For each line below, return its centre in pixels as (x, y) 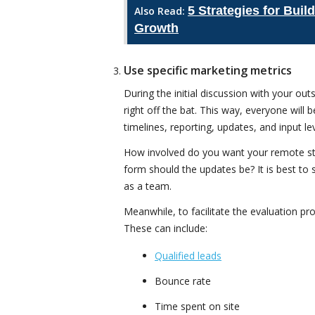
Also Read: (161, 11)
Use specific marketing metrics (208, 71)
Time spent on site (197, 306)
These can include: (166, 228)
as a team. (148, 186)
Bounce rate (183, 281)
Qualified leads (188, 255)
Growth (156, 28)
